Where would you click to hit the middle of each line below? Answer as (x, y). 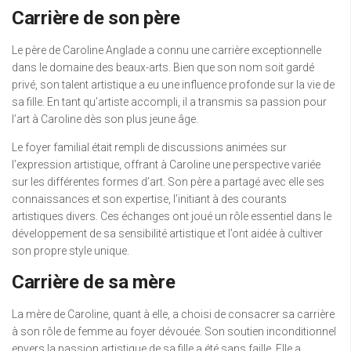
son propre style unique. (71, 251)
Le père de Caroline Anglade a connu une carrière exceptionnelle (166, 51)
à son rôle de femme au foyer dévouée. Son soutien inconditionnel (174, 332)
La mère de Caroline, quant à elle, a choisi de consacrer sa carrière (173, 315)
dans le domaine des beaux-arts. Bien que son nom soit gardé (163, 68)
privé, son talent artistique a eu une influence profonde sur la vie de (173, 85)
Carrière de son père (96, 18)
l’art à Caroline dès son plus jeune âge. (105, 119)
